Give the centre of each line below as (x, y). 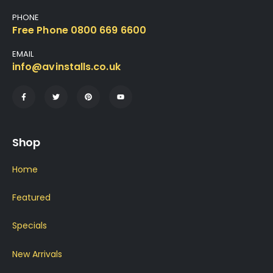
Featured (31, 197)
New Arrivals (37, 254)
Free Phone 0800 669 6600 (79, 30)
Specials (30, 226)
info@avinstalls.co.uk (66, 67)
